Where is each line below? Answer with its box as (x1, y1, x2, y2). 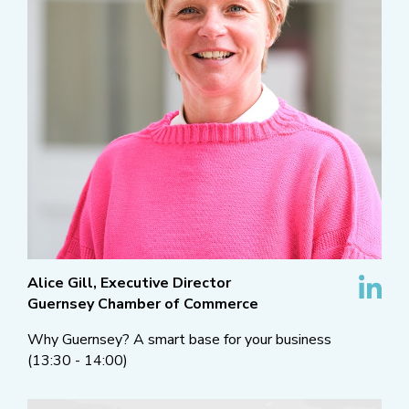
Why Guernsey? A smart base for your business (27, 330, 331, 351)
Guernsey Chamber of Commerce (27, 294, 258, 315)
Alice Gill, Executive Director (27, 273, 231, 294)
